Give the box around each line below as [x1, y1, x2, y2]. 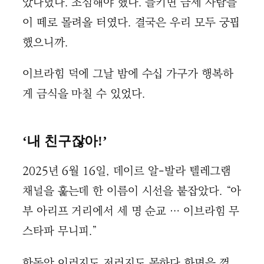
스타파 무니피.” [22, 223, 98, 240]
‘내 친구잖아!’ [22, 133, 108, 149]
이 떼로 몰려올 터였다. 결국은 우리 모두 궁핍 [22, 14, 240, 31]
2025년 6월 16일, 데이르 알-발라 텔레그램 [22, 163, 232, 180]
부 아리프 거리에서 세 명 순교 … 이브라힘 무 [22, 203, 240, 220]
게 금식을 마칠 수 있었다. [22, 85, 146, 103]
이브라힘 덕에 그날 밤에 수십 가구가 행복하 [22, 65, 233, 83]
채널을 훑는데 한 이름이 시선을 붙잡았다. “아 [22, 183, 242, 200]
